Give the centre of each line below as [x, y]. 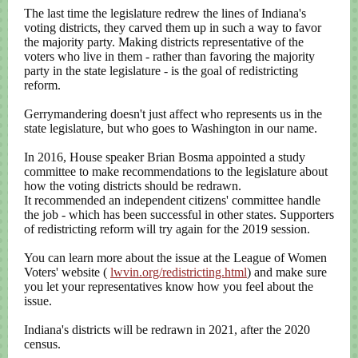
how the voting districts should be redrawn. [133, 186]
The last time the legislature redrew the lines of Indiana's [165, 13]
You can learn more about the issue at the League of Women [175, 258]
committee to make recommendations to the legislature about [176, 171]
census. [42, 344]
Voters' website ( [67, 272]
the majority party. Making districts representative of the [164, 42]
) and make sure [287, 272]
